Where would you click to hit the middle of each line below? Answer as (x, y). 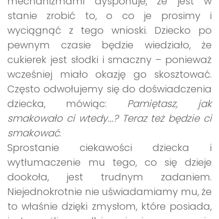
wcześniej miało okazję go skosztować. (109, 75)
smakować (33, 133)
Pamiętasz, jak (169, 104)
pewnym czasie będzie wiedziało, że (109, 45)
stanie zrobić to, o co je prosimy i (109, 16)
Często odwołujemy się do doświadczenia (109, 89)
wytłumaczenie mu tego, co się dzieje (109, 163)
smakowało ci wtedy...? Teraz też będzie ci (109, 119)
